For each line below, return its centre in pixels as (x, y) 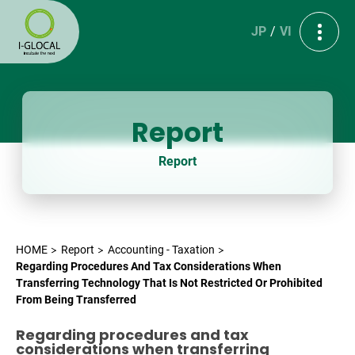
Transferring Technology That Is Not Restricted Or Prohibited (169, 283)
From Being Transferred (76, 300)
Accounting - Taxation (161, 250)
